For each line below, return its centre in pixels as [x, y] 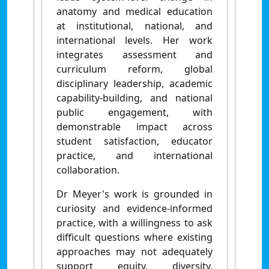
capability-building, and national [134, 98]
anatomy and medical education [134, 11]
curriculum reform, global [134, 69]
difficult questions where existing [134, 237]
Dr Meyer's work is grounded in [134, 194]
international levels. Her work [134, 40]
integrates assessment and [134, 54]
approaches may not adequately [134, 251]
